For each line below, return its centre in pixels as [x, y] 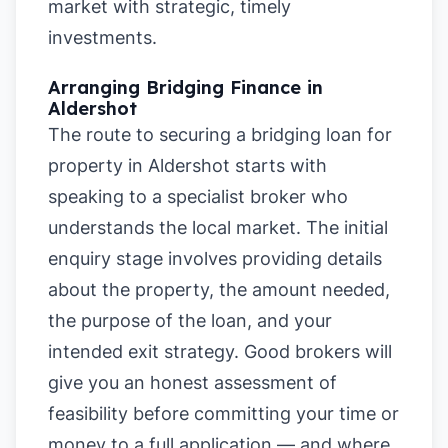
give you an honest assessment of [192, 382]
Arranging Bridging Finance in [185, 87]
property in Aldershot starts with [187, 165]
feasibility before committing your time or [223, 413]
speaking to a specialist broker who [198, 196]
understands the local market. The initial [218, 227]
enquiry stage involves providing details [215, 258]
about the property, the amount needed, [219, 289]
